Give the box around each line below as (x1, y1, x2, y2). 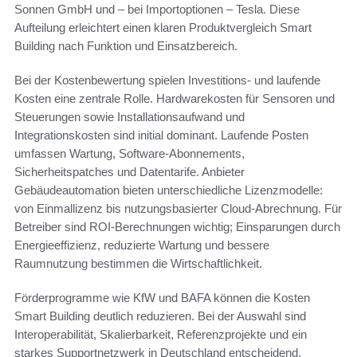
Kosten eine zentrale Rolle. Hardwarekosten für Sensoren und (14, 92, 335, 106)
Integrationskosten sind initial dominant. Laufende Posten (14, 128, 308, 143)
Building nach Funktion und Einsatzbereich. (14, 39, 237, 53)
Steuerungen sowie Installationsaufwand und (14, 110, 245, 124)
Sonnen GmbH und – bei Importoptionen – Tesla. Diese (14, 2, 300, 17)
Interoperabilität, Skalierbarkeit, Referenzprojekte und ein (14, 328, 307, 342)
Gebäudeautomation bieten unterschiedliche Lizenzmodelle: (14, 183, 323, 198)
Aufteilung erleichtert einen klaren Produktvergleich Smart (14, 21, 312, 35)
